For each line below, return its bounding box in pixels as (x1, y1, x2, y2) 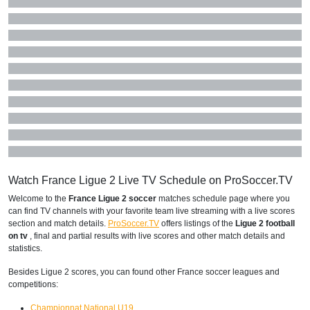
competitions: (8, 279, 58, 289)
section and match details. (8, 218, 108, 228)
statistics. (8, 243, 42, 253)
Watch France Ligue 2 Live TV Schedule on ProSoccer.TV (8, 174, 293, 186)
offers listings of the (159, 218, 235, 228)
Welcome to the (8, 193, 69, 203)
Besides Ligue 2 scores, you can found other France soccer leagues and (8, 266, 280, 277)
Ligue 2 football (235, 218, 295, 228)
